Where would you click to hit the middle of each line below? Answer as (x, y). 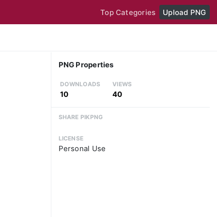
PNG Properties (86, 65)
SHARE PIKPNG (81, 117)
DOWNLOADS (80, 84)
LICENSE (71, 139)
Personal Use (82, 149)
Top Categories (128, 12)
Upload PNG (185, 12)
